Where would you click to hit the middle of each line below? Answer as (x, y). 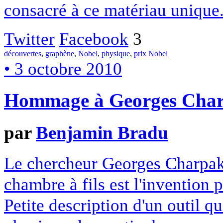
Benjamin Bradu (102, 132)
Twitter (29, 39)
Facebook (94, 39)
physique (116, 54)
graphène (60, 54)
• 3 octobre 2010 (63, 69)
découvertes (23, 54)
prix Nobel (151, 54)
